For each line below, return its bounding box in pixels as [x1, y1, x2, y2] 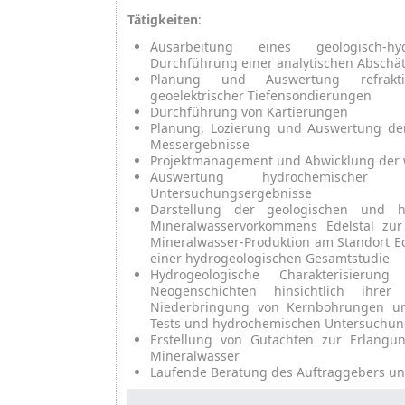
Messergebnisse [150, 136, 250, 154]
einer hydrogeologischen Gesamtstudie [150, 250, 391, 268]
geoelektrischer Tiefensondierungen [150, 87, 372, 105]
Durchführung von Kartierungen [150, 103, 349, 121]
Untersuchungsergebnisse [150, 184, 313, 202]
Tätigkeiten [127, 11, 199, 29]
